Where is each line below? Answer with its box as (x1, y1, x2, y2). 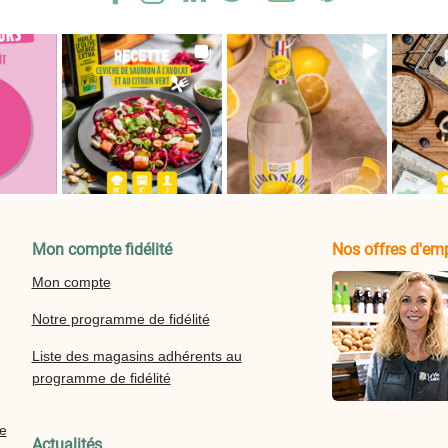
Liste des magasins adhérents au (31, 347, 242, 364)
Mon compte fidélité (31, 239, 172, 259)
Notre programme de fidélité (31, 310, 210, 327)
